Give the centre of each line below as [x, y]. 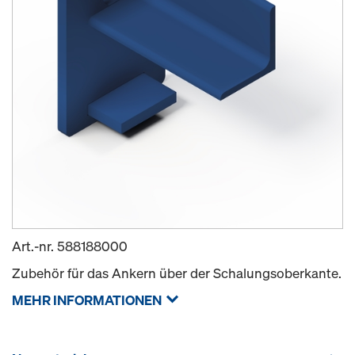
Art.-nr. [34, 246]
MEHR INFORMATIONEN [87, 300]
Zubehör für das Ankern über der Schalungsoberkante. [177, 273]
